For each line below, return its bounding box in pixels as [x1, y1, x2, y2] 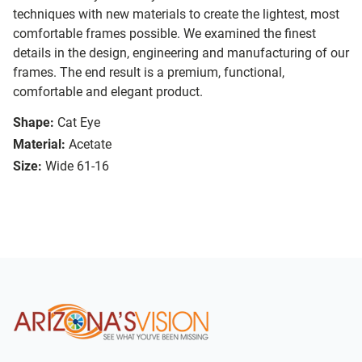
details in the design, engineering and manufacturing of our [13, 45, 349, 61]
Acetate [69, 137, 112, 153]
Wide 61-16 [45, 158, 109, 175]
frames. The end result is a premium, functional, [13, 65, 284, 81]
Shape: [13, 115, 54, 131]
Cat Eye [57, 115, 100, 131]
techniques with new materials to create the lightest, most [13, 6, 339, 23]
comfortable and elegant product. [13, 84, 203, 100]
